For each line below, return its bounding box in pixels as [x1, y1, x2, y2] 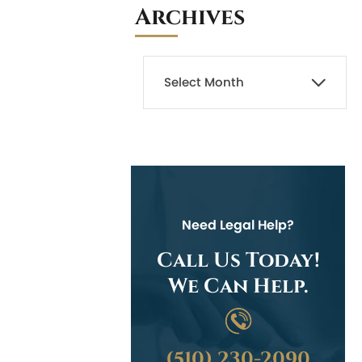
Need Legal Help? [182, 215, 295, 234]
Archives [135, 2, 245, 32]
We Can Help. [167, 272, 309, 300]
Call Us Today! [156, 246, 320, 274]
